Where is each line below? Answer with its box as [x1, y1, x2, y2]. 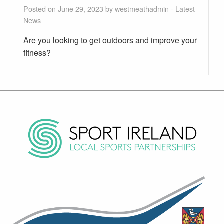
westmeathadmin [115, 3, 169, 14]
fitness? [23, 47, 51, 59]
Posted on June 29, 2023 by [23, 3, 115, 14]
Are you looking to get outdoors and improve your [23, 34, 197, 46]
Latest [175, 3, 195, 14]
